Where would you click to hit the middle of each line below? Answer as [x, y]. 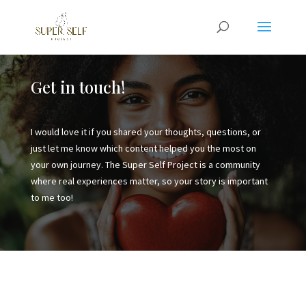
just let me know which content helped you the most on [143, 148]
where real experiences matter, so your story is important [149, 181]
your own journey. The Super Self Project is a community [145, 164]
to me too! [52, 197]
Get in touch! [78, 86]
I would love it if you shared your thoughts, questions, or [145, 131]
